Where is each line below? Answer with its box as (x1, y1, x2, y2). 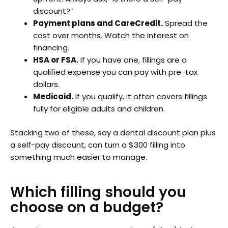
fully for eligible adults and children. (33, 103, 165, 115)
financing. (33, 42, 69, 53)
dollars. (33, 79, 60, 90)
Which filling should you (10, 182, 186, 202)
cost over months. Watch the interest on (33, 30, 189, 41)
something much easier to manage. (10, 151, 147, 162)
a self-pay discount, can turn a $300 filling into (10, 139, 185, 150)
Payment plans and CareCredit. (33, 18, 163, 29)
